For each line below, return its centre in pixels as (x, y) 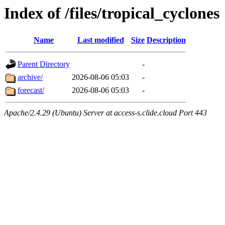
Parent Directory (44, 64)
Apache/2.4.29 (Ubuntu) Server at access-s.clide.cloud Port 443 (105, 113)
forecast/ (31, 90)
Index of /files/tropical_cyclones (112, 13)
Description (166, 40)
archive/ (30, 77)
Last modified (100, 40)
